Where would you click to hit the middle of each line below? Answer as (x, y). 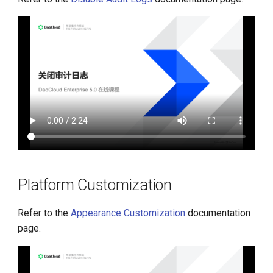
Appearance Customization (128, 213)
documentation (218, 213)
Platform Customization (95, 185)
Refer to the (44, 213)
